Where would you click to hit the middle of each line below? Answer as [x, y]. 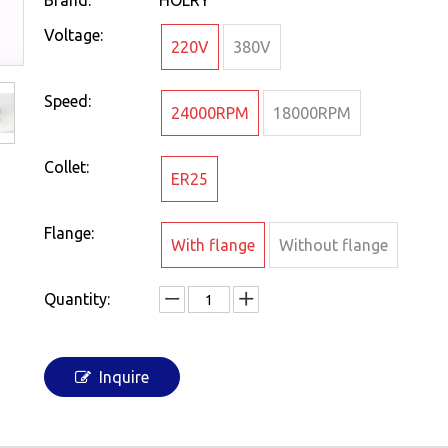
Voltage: [73, 35]
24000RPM [210, 113]
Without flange [333, 245]
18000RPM [312, 113]
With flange [213, 245]
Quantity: [77, 299]
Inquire [124, 377]
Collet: [66, 167]
